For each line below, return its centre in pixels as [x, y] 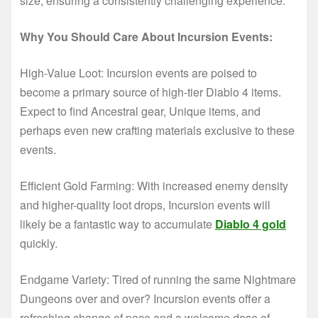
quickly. [39, 243]
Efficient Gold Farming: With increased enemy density [154, 186]
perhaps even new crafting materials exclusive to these [157, 131]
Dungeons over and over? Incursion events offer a [145, 299]
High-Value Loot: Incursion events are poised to [138, 73]
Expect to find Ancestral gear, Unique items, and [140, 111]
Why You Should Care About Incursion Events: [146, 37]
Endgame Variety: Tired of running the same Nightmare [158, 280]
